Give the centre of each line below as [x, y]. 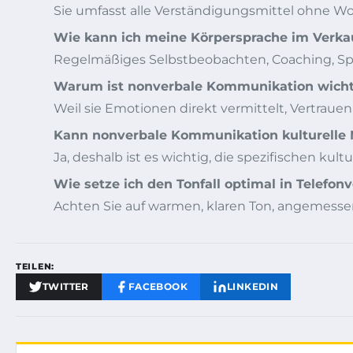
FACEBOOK [158, 287]
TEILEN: [35, 267]
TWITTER [66, 287]
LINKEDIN [253, 287]
